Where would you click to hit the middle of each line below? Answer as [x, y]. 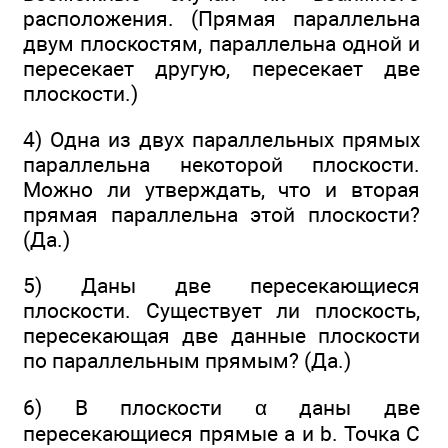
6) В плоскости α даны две [221, 407]
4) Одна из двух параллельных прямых [221, 140]
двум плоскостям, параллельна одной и [221, 43]
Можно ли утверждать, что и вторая [221, 190]
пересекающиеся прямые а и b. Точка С [221, 433]
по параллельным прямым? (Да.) [187, 361]
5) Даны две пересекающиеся [221, 286]
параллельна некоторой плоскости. [221, 165]
